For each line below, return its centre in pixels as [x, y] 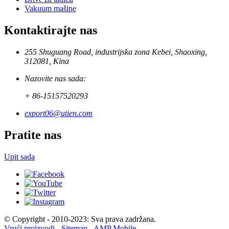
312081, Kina [47, 61]
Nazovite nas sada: [55, 78]
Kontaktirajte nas [51, 30]
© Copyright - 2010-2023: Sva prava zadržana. [80, 219]
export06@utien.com [59, 113]
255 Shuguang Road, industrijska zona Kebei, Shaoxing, [116, 52]
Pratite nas [33, 135]
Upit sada [19, 156]
